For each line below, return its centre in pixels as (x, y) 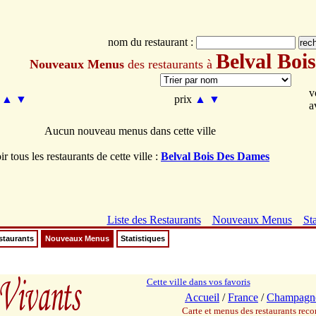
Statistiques (143, 238)
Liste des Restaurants (154, 220)
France (243, 297)
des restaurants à (170, 64)
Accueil (202, 297)
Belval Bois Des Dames (215, 156)
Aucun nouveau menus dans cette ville (130, 131)
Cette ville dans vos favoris (198, 282)
